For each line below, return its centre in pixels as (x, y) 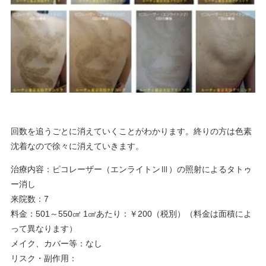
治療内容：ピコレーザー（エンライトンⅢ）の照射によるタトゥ (131, 170)
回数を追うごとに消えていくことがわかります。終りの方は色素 (131, 132)
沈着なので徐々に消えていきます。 (77, 146)
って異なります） (44, 229)
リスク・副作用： (44, 259)
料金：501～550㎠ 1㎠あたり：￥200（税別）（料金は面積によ (131, 214)
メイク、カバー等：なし (56, 244)
